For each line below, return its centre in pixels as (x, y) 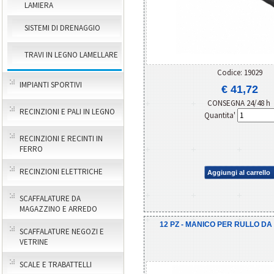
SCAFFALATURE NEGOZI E (62, 231)
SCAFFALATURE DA (50, 198)
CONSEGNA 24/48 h (240, 103)
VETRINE (34, 242)
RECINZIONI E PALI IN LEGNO (67, 112)
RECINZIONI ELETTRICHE (61, 172)
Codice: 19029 (240, 72)
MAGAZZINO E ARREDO (58, 209)
